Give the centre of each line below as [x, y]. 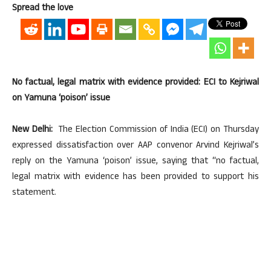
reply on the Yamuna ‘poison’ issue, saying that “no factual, [135, 162]
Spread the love [43, 9]
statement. [34, 193]
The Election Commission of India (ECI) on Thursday [157, 130]
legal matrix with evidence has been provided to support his [135, 178]
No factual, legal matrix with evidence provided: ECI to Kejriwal [135, 83]
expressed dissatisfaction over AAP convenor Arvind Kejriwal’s [135, 146]
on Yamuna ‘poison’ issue [61, 99]
